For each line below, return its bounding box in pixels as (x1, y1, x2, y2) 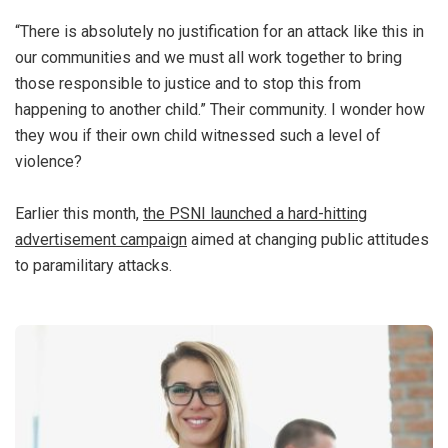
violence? (15, 151, 82, 171)
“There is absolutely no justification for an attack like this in (15, 21, 424, 41)
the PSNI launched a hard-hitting (143, 203, 367, 223)
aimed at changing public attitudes (187, 229, 429, 249)
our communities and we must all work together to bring (15, 47, 402, 67)
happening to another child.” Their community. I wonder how (15, 99, 425, 119)
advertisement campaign (15, 229, 187, 249)
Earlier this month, (15, 203, 143, 223)
